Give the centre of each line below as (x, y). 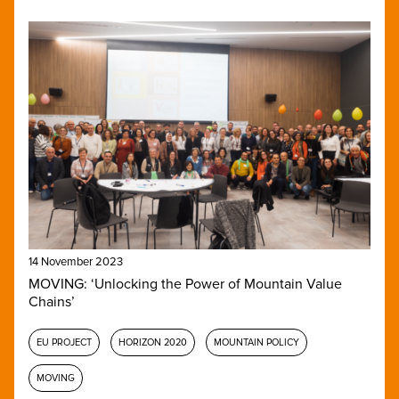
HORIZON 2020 (153, 342)
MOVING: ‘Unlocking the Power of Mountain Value (185, 284)
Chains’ (52, 301)
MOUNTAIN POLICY (256, 342)
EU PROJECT (64, 342)
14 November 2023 (76, 261)
